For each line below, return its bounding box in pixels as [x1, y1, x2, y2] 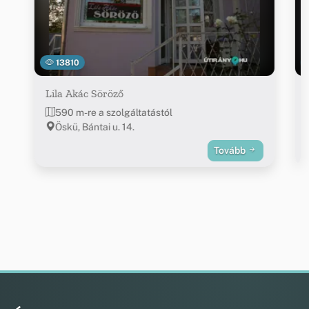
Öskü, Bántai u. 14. [54, 121, 134, 132]
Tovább [214, 144, 248, 156]
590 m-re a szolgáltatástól [54, 106, 172, 118]
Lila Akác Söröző [45, 86, 123, 100]
